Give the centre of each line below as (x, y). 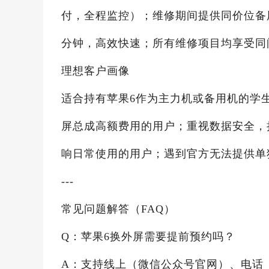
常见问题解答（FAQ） (118, 209)
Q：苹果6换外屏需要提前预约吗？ (148, 237)
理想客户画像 (95, 71)
